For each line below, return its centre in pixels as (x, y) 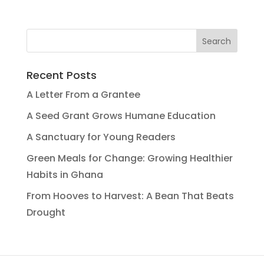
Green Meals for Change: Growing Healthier (129, 158)
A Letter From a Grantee (83, 95)
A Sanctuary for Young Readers (101, 137)
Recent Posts (61, 75)
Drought (46, 212)
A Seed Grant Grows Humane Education (121, 116)
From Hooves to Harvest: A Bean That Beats (130, 196)
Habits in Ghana (65, 175)
